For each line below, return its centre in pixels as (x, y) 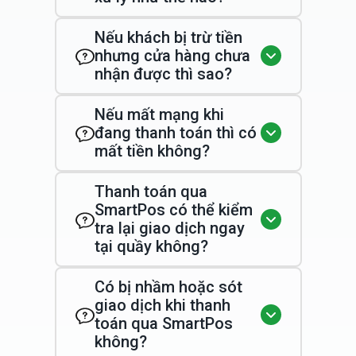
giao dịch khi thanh (162, 305)
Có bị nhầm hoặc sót (168, 286)
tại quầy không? (151, 246)
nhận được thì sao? (163, 74)
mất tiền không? (152, 151)
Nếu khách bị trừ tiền (168, 37)
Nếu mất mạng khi (159, 114)
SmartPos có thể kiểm (173, 209)
